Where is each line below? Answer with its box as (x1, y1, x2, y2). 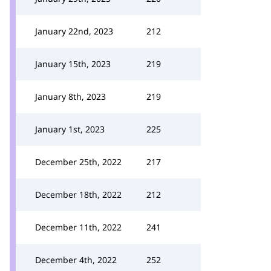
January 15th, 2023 (35, 58, 111, 70)
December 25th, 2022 (35, 156, 122, 168)
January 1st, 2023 (35, 123, 105, 135)
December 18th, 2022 (35, 189, 122, 200)
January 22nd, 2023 (35, 25, 113, 37)
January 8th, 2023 (35, 91, 106, 102)
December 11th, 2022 (35, 221, 122, 233)
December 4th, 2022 (35, 254, 117, 266)
